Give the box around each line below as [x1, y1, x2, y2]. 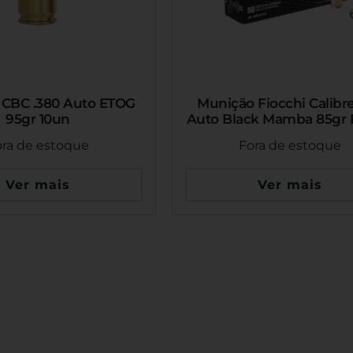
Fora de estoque [239, 138, 341, 154]
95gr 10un [6, 110, 70, 127]
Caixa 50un [254, 126, 326, 143]
